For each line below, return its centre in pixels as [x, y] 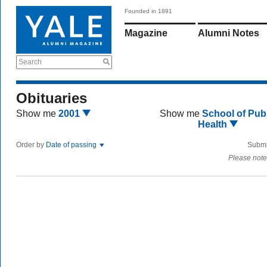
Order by [31, 145]
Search [30, 62]
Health [213, 124]
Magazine [146, 33]
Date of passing [72, 145]
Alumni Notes [229, 33]
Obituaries [52, 98]
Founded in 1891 [148, 11]
